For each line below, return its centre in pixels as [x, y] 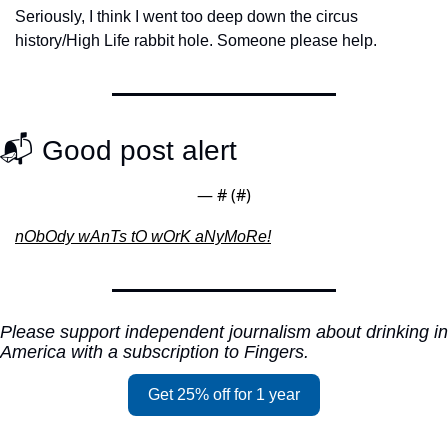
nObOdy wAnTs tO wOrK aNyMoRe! [143, 236]
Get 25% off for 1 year [224, 394]
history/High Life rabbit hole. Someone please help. [196, 40]
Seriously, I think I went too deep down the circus [186, 16]
